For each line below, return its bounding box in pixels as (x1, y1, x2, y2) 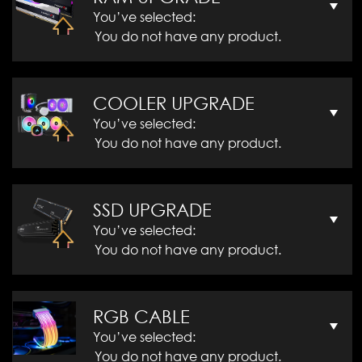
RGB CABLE (93, 305, 190, 328)
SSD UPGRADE (93, 199, 212, 221)
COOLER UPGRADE (93, 92, 255, 115)
